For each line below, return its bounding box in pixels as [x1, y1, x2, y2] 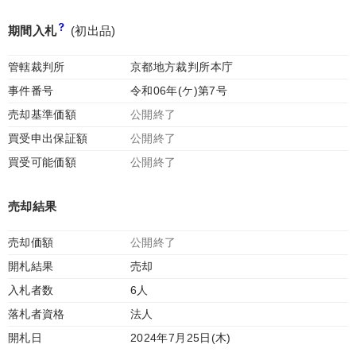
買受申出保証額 [8, 132, 88, 145]
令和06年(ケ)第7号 [130, 84, 227, 97]
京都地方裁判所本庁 [130, 60, 234, 73]
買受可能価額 [8, 156, 77, 168]
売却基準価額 [8, 108, 77, 121]
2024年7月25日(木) [130, 331, 231, 344]
